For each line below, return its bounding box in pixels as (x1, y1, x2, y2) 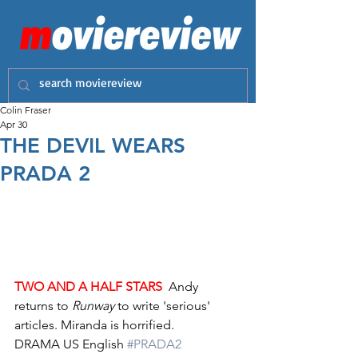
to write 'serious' (114, 298, 213, 314)
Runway (72, 298, 114, 314)
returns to (14, 298, 72, 314)
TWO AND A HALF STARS (14, 279, 162, 295)
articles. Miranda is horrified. (14, 317, 174, 333)
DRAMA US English (14, 336, 127, 352)
